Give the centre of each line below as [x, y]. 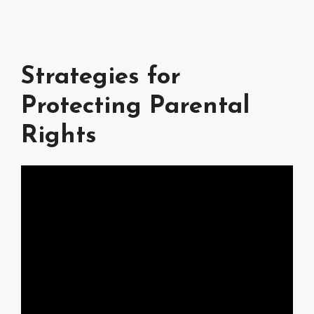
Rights [59, 136]
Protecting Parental [135, 107]
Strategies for [101, 77]
